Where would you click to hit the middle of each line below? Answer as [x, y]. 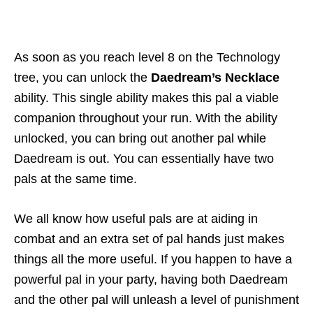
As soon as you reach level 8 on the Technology [147, 58]
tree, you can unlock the [82, 78]
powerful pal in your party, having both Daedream [151, 280]
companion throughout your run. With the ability [146, 118]
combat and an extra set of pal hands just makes [149, 239]
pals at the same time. [75, 179]
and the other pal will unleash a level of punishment [156, 300]
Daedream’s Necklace [215, 78]
